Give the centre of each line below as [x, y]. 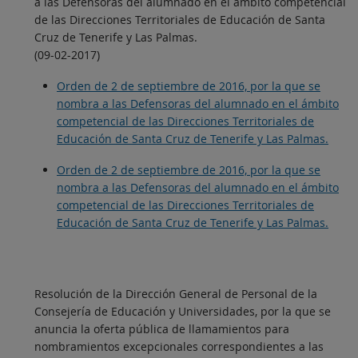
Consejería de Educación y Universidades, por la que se [183, 312]
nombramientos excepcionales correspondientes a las [179, 347]
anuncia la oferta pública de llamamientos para [162, 329]
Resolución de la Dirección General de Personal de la [176, 294]
